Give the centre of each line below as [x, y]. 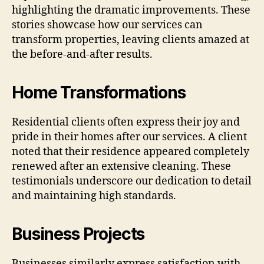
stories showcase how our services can [107, 25]
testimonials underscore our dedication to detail [132, 181]
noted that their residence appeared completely [131, 152]
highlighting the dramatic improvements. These [131, 11]
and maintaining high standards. [94, 196]
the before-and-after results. [82, 55]
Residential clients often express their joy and [126, 123]
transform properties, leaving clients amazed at [131, 40]
